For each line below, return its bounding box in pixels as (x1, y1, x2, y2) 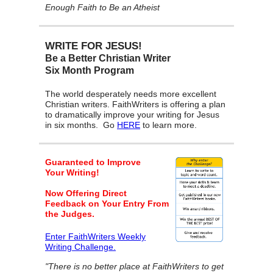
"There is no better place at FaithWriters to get (45, 261, 224, 272)
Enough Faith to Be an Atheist (45, 2, 160, 13)
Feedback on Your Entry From (45, 199, 169, 209)
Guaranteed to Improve (45, 157, 141, 168)
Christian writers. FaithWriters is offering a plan (45, 99, 225, 110)
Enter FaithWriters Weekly (45, 232, 146, 242)
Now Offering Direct (45, 188, 127, 199)
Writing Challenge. (45, 242, 116, 252)
